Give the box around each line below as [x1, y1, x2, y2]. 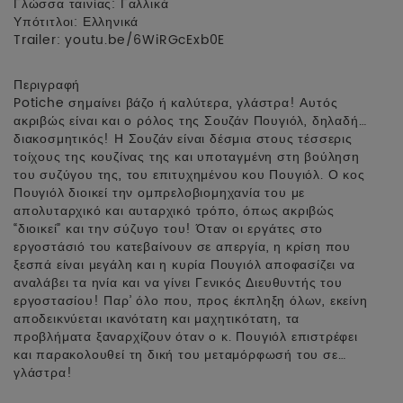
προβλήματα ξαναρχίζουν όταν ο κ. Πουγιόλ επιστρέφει [13, 326, 358, 347]
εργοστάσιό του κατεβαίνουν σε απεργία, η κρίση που [13, 236, 351, 257]
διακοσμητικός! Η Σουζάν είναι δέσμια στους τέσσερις [13, 128, 353, 149]
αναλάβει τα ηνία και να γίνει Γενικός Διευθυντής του [13, 272, 343, 293]
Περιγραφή [13, 74, 81, 95]
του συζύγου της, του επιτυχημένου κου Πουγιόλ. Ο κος [13, 164, 365, 185]
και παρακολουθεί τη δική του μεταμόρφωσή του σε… [13, 344, 346, 365]
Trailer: [13, 29, 66, 50]
